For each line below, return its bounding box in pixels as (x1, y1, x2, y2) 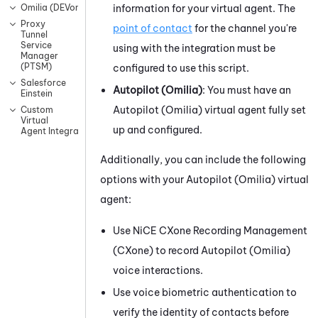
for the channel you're (192, 21, 297, 35)
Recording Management (193, 224, 307, 237)
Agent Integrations (21, 126, 99, 137)
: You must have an (202, 83, 291, 97)
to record (153, 243, 201, 257)
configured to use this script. (113, 61, 249, 75)
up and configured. (113, 123, 202, 136)
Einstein (21, 88, 53, 99)
